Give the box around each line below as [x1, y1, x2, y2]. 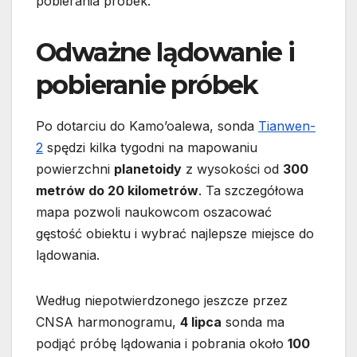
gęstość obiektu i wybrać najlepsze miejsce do [36, 225, 314, 241]
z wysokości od [182, 160, 283, 177]
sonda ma [222, 313, 284, 330]
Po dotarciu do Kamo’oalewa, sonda [36, 117, 258, 134]
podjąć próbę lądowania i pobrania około [36, 335, 288, 351]
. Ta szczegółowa [198, 182, 304, 198]
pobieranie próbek [36, 69, 258, 101]
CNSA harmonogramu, [36, 313, 180, 330]
